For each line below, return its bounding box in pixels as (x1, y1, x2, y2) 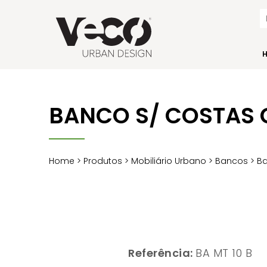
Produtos (83, 154, 123, 167)
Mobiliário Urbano (131, 154, 207, 167)
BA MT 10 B (195, 245, 253, 260)
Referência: (128, 245, 196, 260)
